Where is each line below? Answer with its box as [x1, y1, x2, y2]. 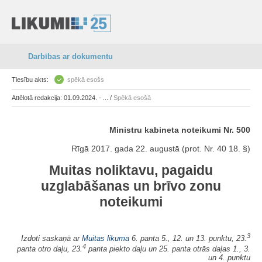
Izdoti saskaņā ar [21, 234, 82, 243]
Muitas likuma [82, 234, 129, 243]
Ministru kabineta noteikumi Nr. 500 [109, 125, 250, 135]
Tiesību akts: [12, 76, 49, 83]
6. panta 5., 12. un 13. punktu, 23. [129, 234, 247, 243]
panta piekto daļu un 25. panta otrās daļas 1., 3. [86, 244, 250, 254]
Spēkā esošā [113, 94, 151, 101]
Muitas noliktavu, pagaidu [49, 163, 213, 178]
